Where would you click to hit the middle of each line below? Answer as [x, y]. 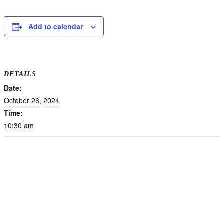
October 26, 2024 [32, 100]
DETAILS [20, 74]
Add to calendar [56, 27]
